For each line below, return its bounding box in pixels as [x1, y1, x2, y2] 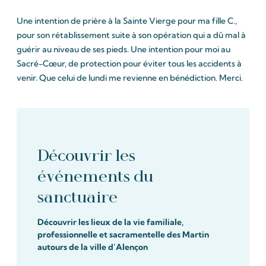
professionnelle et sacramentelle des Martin [37, 229, 209, 240]
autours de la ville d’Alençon [37, 241, 148, 252]
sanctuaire [37, 186, 118, 207]
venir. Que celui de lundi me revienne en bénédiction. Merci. [17, 72, 243, 84]
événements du [37, 166, 153, 186]
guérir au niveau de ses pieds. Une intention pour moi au [17, 44, 230, 55]
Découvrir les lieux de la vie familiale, [37, 216, 183, 227]
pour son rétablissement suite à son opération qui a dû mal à [17, 30, 246, 41]
